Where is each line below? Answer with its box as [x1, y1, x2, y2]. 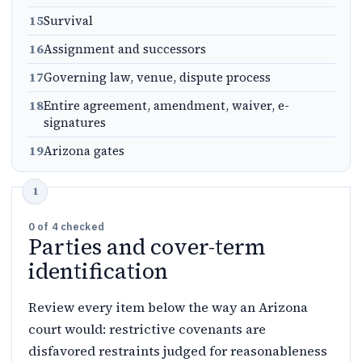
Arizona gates [44, 142, 124, 159]
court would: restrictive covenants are [28, 320, 266, 338]
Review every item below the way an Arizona [28, 298, 308, 316]
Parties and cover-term [28, 232, 266, 262]
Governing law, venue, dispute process [44, 69, 271, 86]
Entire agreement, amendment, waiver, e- [44, 97, 289, 114]
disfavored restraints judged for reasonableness [28, 342, 327, 360]
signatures [44, 114, 106, 131]
